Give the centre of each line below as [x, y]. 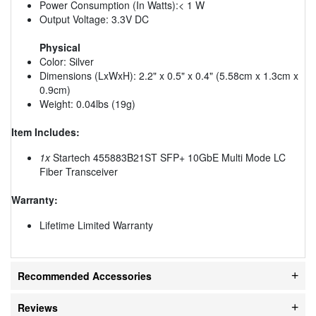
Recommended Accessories [85, 275]
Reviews [38, 307]
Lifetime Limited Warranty [96, 225]
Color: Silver [67, 61]
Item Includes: [45, 132]
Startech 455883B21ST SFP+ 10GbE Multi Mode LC [168, 157]
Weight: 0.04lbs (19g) [87, 103]
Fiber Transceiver [79, 171]
